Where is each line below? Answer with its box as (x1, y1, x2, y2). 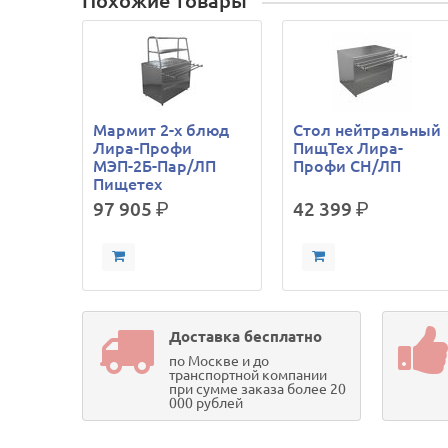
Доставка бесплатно (169, 328, 323, 345)
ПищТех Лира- (293, 139, 404, 157)
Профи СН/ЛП (293, 157, 402, 175)
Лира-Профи (93, 139, 193, 157)
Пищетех (93, 175, 163, 193)
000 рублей (169, 395, 244, 411)
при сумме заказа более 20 (169, 381, 347, 397)
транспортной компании (169, 367, 328, 383)
